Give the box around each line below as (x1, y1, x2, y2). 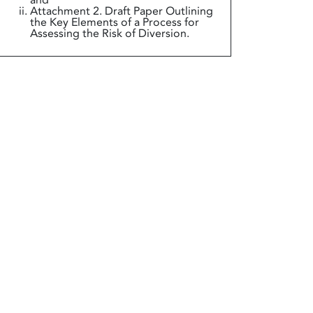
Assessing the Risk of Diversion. (29, 26, 189, 41)
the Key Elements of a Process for (29, 15, 199, 30)
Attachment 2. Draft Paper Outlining (29, 3, 213, 19)
